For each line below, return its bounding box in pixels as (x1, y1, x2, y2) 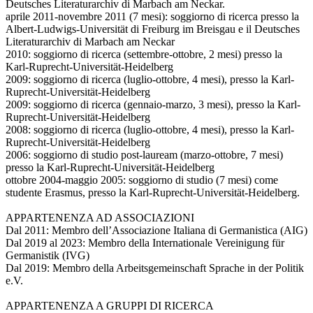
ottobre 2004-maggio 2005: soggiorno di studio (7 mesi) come (6, 174, 278, 187)
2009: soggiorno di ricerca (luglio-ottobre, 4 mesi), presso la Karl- (6, 73, 294, 86)
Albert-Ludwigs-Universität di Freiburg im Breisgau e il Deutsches (6, 23, 300, 36)
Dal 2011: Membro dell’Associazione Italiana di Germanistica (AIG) (6, 224, 307, 237)
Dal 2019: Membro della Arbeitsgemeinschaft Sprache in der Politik (6, 262, 304, 275)
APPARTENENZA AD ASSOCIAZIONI (6, 212, 194, 224)
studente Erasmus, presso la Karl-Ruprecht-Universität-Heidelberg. (6, 187, 300, 199)
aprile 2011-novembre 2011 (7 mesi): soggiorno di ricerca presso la (6, 10, 299, 23)
